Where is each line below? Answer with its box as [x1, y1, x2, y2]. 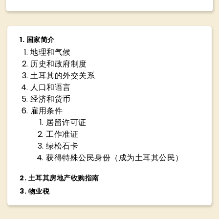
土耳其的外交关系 [30, 70, 95, 81]
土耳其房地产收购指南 [28, 173, 99, 183]
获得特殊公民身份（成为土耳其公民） [46, 152, 183, 163]
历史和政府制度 [30, 58, 87, 69]
